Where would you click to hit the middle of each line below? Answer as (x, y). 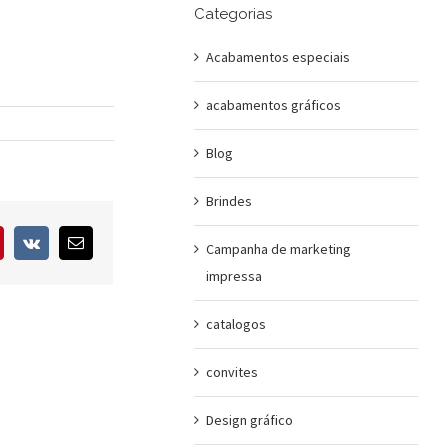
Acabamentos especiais (277, 56)
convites (231, 371)
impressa (233, 275)
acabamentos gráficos (273, 104)
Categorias (232, 14)
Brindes (228, 200)
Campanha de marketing (278, 248)
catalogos (235, 323)
